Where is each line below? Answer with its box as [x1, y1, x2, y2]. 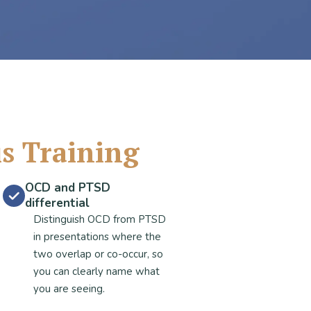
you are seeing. [33, 282, 105, 296]
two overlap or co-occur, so [33, 247, 163, 261]
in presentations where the [33, 230, 161, 244]
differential [25, 195, 90, 211]
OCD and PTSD [25, 180, 110, 196]
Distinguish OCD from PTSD [33, 212, 166, 226]
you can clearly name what [33, 264, 160, 278]
